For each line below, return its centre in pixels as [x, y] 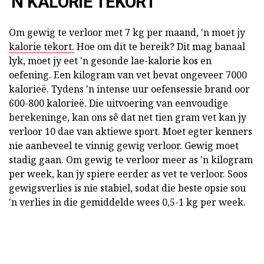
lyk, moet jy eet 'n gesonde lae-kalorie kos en [110, 60]
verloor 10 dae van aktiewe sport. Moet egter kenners [131, 131]
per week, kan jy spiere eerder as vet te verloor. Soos [128, 174]
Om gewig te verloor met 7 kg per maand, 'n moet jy [127, 32]
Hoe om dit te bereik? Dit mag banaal [160, 46]
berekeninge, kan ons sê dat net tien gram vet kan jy [128, 117]
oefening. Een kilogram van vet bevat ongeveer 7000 [128, 75]
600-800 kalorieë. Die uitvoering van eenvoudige [118, 103]
